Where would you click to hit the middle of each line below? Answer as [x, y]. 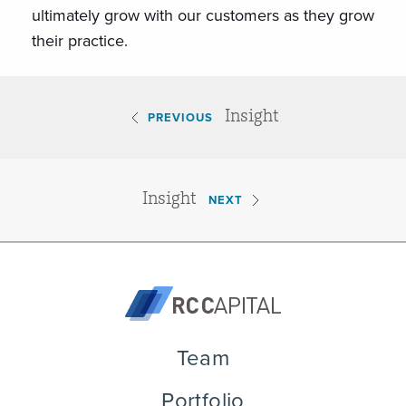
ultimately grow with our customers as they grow [203, 15]
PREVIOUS [180, 117]
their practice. [80, 41]
